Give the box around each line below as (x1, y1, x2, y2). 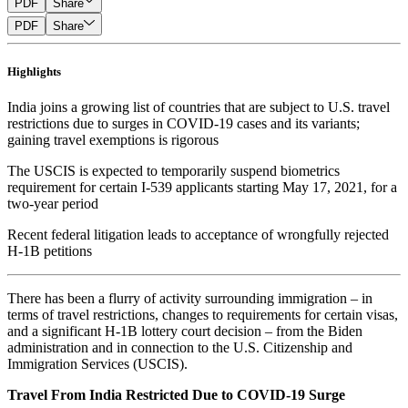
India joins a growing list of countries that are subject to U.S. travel (7, 99, 390, 116)
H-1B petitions (7, 243, 92, 260)
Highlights (7, 65, 61, 79)
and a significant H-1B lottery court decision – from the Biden (7, 323, 362, 340)
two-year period (7, 196, 98, 212)
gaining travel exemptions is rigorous (7, 132, 219, 148)
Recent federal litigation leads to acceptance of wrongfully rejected (7, 227, 389, 243)
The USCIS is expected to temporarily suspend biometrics (7, 163, 340, 179)
